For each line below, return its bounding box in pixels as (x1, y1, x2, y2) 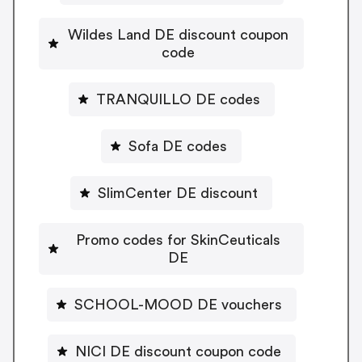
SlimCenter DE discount (98, 185, 258, 200)
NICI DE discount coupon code (74, 343, 281, 359)
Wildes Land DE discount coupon (67, 27, 288, 42)
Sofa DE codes (128, 138, 227, 154)
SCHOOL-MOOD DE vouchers (74, 297, 282, 312)
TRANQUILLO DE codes (95, 91, 260, 107)
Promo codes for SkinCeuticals (75, 232, 280, 247)
